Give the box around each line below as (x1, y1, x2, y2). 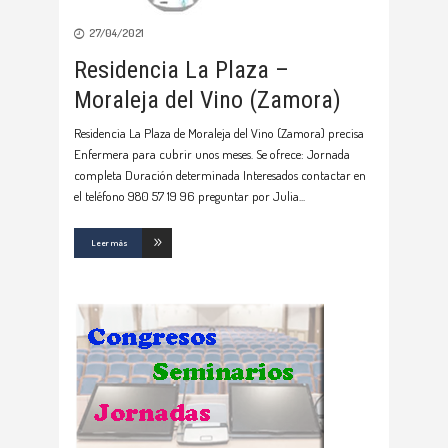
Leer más (91, 237, 128, 249)
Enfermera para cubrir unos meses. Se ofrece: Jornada (74, 146, 350, 163)
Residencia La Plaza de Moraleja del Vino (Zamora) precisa (74, 125, 364, 142)
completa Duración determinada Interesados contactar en (74, 167, 366, 184)
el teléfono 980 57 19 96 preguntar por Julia (74, 188, 299, 205)
